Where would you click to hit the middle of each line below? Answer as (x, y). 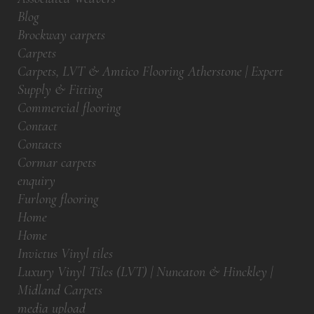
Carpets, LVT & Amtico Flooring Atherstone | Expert (150, 71)
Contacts (40, 144)
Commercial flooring (69, 108)
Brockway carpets (61, 35)
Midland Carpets (60, 290)
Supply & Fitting (60, 90)
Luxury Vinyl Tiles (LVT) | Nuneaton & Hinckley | (145, 272)
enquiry (36, 181)
